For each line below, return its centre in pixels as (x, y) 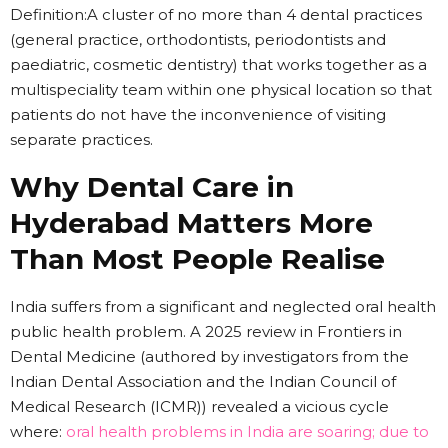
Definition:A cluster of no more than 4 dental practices (216, 14)
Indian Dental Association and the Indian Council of (203, 381)
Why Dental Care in (152, 186)
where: (38, 431)
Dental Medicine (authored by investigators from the (209, 356)
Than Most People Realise (197, 258)
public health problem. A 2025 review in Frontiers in (206, 331)
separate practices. (81, 139)
